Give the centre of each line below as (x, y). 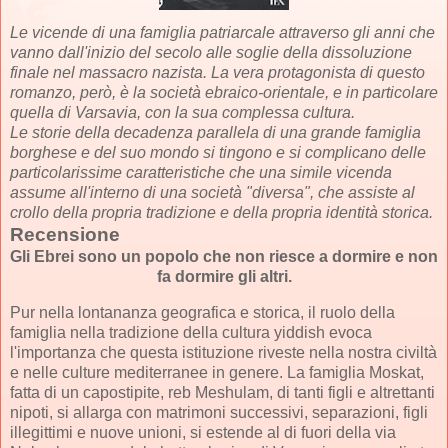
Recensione (65, 234)
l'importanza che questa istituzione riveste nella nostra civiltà (223, 352)
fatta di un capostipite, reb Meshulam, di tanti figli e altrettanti (222, 392)
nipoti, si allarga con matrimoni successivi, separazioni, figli (219, 412)
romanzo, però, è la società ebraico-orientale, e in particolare (224, 92)
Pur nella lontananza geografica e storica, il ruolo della (202, 312)
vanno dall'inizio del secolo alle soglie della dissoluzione (211, 52)
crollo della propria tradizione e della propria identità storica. (221, 212)
